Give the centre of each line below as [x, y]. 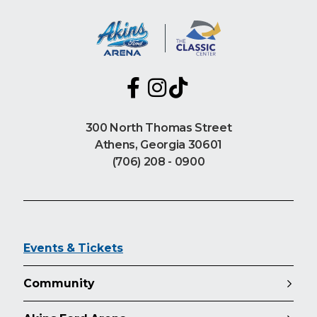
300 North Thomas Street [158, 128]
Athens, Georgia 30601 [158, 145]
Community [59, 284]
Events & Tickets [73, 248]
